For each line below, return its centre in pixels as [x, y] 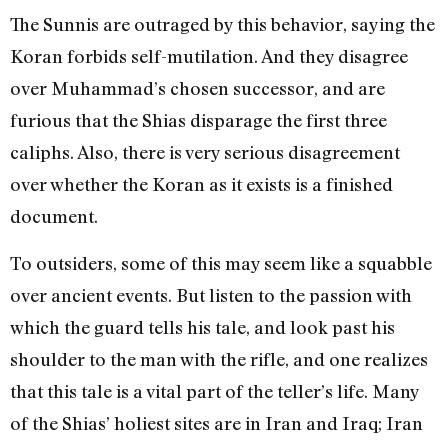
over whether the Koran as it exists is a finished [201, 184]
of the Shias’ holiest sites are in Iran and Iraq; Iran [216, 422]
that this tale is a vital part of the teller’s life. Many [214, 390]
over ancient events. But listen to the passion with [211, 294]
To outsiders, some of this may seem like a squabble [221, 262]
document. [54, 216]
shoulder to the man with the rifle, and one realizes [219, 358]
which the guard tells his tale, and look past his [202, 326]
